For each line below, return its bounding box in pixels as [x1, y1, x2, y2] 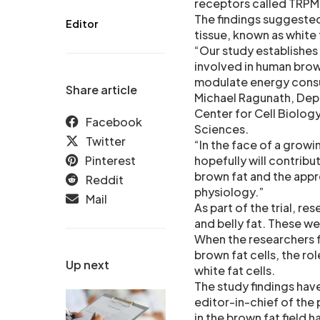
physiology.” [194, 184, 264, 200]
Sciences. [194, 121, 249, 137]
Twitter [86, 134, 126, 149]
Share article [66, 82, 137, 98]
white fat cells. [194, 263, 275, 279]
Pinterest [85, 153, 136, 169]
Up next [66, 257, 109, 273]
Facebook [86, 114, 142, 130]
